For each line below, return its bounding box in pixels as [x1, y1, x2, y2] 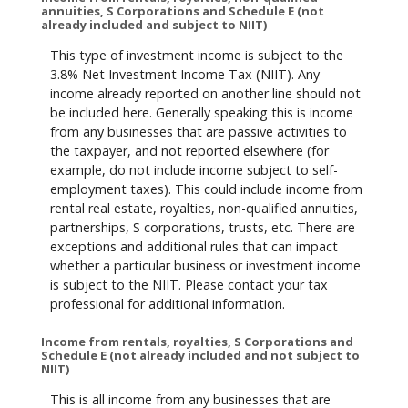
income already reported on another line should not [50, 84, 361, 102]
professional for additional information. [50, 294, 285, 312]
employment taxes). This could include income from [50, 179, 362, 198]
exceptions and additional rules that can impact [50, 237, 338, 255]
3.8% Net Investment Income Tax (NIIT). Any [50, 65, 320, 83]
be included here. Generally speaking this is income [50, 103, 353, 121]
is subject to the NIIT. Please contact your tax [50, 275, 328, 293]
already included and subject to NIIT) [41, 16, 267, 34]
